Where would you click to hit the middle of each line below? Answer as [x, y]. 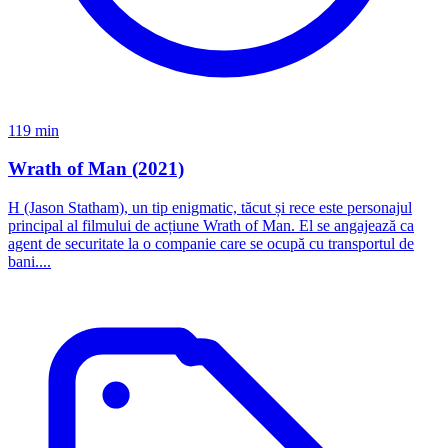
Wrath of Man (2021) [96, 169]
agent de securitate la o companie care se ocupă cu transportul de [211, 244]
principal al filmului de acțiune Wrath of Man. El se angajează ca [211, 226]
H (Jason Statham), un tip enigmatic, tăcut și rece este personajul [210, 208]
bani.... [29, 262]
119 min [33, 130]
